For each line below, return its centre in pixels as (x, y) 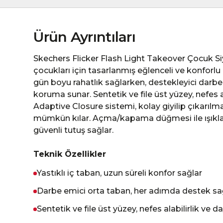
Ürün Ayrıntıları (85, 37)
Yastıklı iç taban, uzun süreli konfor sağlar (120, 173)
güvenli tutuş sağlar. (74, 130)
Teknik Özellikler (70, 154)
